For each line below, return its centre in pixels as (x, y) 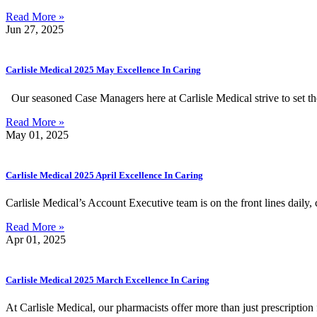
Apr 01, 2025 (36, 239)
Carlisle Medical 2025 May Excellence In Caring (103, 70)
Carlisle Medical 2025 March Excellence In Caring (108, 280)
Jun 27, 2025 (35, 30)
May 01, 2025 (37, 134)
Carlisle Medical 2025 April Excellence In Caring (104, 175)
